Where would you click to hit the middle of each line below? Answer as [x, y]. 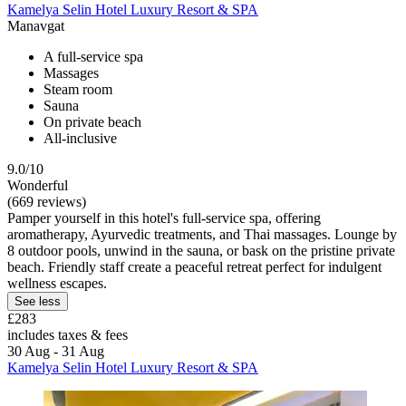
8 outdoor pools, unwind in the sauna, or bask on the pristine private [201, 251]
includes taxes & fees [68, 335]
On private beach [92, 122]
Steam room [78, 90]
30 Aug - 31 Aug [56, 352]
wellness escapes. [57, 284]
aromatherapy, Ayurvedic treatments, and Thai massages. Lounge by [202, 235]
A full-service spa [93, 57]
